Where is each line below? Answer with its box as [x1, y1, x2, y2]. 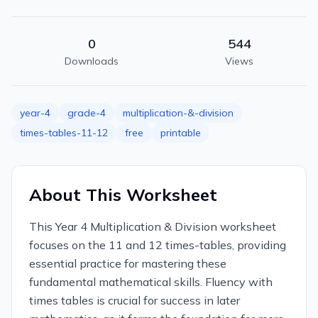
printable [160, 126, 201, 139]
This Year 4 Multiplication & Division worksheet [29, 219, 276, 234]
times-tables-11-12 [20, 126, 108, 139]
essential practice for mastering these [29, 256, 226, 270]
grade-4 [67, 106, 106, 119]
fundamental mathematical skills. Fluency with [29, 275, 273, 289]
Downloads [65, 55, 119, 67]
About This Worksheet [29, 184, 217, 205]
